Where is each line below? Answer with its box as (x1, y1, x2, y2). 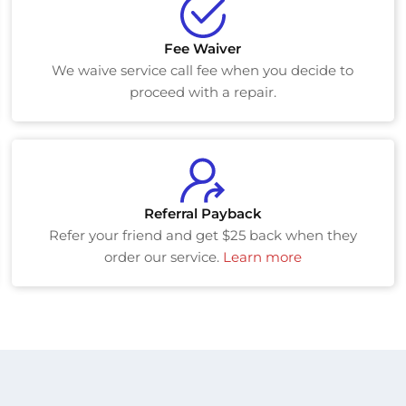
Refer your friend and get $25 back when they (48, 227, 357, 245)
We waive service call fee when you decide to (52, 62, 354, 80)
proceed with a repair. (129, 83, 276, 101)
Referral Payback (143, 205, 262, 223)
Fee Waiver (164, 40, 242, 58)
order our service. (103, 248, 223, 266)
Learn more (222, 248, 302, 266)
